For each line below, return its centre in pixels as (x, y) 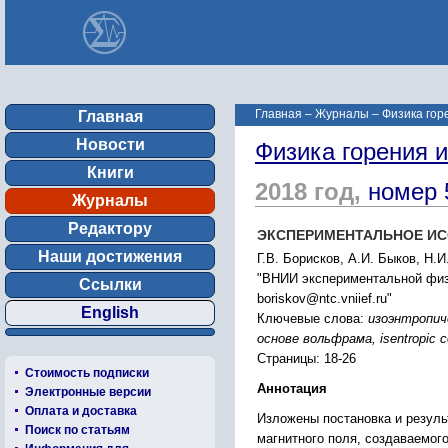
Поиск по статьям (77, 430)
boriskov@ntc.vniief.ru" (324, 298)
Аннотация (292, 388)
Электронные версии (88, 392)
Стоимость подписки (87, 373)
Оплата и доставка (81, 411)
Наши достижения (110, 256)
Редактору (110, 228)
